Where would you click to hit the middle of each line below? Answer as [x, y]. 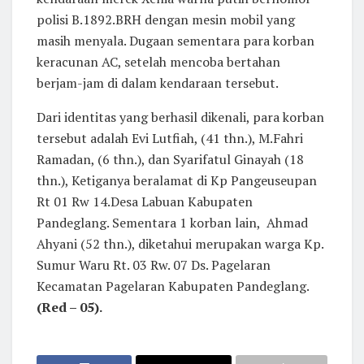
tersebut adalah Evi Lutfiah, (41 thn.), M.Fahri [170, 139]
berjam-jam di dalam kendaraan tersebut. [158, 83]
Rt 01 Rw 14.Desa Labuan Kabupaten [145, 202]
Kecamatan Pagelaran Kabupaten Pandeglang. [173, 286]
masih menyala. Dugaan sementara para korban [175, 41]
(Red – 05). [69, 308]
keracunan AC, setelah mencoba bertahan [158, 62]
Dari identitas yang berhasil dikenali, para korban [180, 117]
